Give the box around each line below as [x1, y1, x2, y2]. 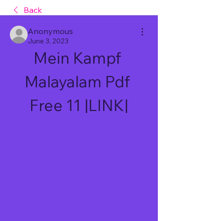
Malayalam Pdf [24, 72, 130, 91]
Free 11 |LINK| [30, 95, 128, 115]
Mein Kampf [33, 48, 121, 68]
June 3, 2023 [28, 37, 69, 45]
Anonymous [28, 26, 73, 36]
